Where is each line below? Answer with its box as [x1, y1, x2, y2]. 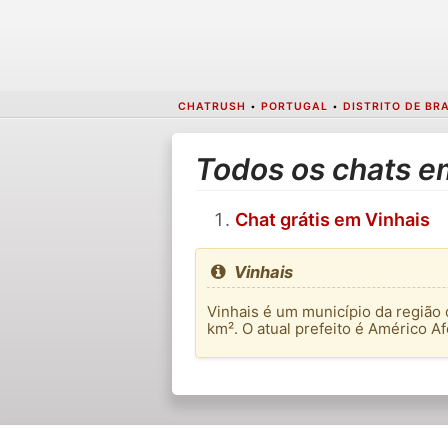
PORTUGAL [260, 99, 328, 113]
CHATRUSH [177, 99, 246, 113]
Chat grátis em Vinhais [234, 209, 430, 231]
